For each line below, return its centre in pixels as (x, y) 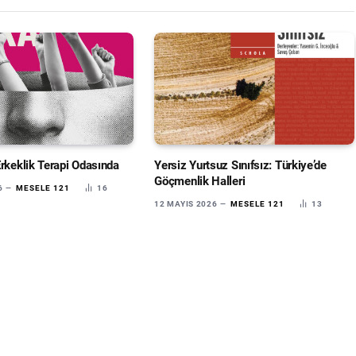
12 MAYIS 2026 (186, 204)
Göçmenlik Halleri (200, 182)
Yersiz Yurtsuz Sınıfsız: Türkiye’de (240, 166)
